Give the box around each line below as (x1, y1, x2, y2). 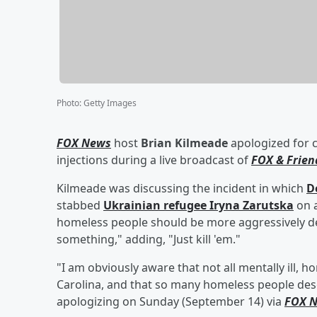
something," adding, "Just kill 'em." (57, 231, 241, 247)
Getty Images (83, 96, 137, 109)
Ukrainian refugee (103, 197, 209, 213)
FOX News (57, 134, 111, 151)
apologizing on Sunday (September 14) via (57, 293, 284, 309)
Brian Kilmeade (141, 134, 228, 151)
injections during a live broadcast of (57, 151, 251, 168)
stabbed (57, 197, 103, 213)
